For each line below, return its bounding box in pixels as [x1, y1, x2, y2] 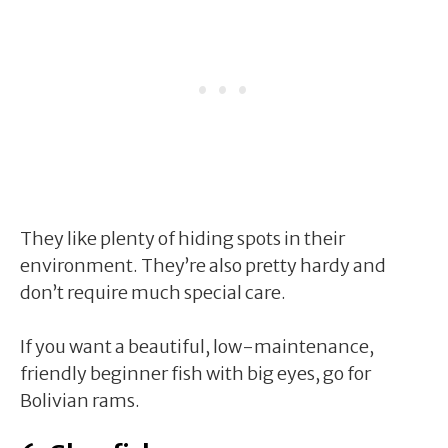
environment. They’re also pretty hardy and [20, 253, 386, 277]
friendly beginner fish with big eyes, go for [20, 361, 371, 385]
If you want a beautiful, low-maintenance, [20, 334, 374, 358]
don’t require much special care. [20, 280, 286, 304]
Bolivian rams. [20, 388, 140, 412]
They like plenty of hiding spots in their [20, 226, 345, 250]
